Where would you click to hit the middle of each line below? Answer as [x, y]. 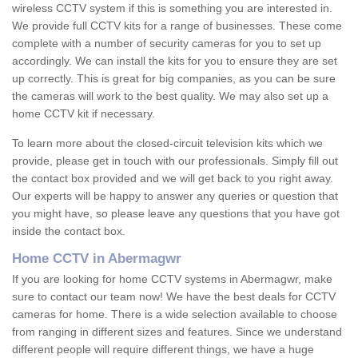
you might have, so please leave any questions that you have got [176, 214]
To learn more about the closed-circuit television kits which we [167, 143]
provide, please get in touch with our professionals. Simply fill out [175, 161]
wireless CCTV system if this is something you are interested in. [172, 8]
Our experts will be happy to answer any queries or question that [175, 196]
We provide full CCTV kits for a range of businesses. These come [177, 26]
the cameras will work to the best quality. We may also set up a [170, 96]
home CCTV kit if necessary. [84, 114]
